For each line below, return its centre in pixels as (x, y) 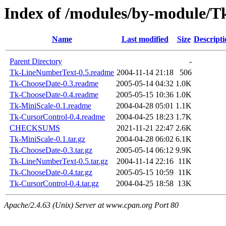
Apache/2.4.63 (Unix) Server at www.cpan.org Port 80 (91, 205)
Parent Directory (36, 62)
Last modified (145, 39)
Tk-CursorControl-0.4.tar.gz (54, 184)
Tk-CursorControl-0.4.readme (57, 117)
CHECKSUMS (35, 128)
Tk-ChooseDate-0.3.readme (54, 84)
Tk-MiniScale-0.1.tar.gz (47, 139)
